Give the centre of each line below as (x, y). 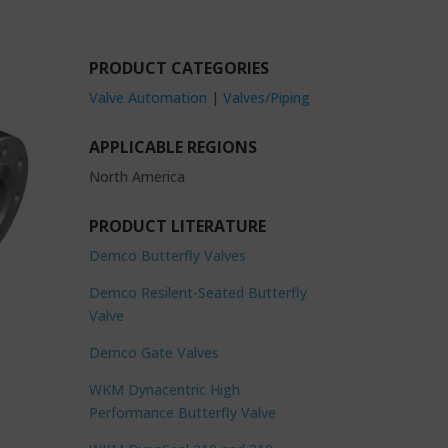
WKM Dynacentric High (165, 389)
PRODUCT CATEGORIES (179, 68)
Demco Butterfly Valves (168, 255)
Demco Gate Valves (154, 352)
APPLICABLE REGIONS (173, 147)
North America (137, 176)
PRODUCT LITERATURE (178, 225)
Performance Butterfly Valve (183, 412)
